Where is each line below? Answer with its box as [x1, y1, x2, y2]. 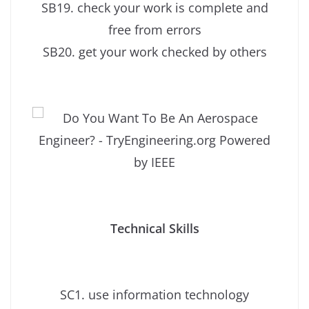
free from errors [108, 21, 201, 39]
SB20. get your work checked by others [42, 43, 267, 61]
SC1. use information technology [60, 286, 249, 303]
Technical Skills [110, 220, 199, 237]
